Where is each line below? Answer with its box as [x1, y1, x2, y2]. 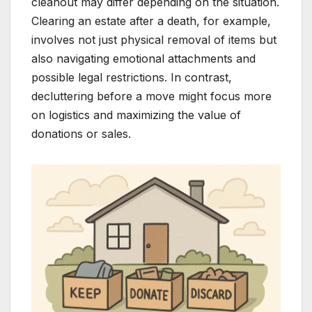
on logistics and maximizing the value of [31, 107, 241, 122]
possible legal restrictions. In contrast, [31, 70, 232, 84]
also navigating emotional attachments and [31, 51, 256, 65]
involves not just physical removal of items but [31, 32, 276, 47]
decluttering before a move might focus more [31, 88, 272, 103]
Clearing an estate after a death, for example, [31, 13, 271, 28]
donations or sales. [31, 126, 131, 141]
